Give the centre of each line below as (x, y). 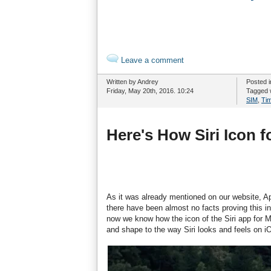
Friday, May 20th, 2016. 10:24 (150, 91)
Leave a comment (151, 60)
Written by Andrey (132, 82)
